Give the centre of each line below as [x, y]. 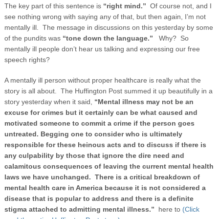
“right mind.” [124, 6]
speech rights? [27, 59]
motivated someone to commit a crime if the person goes [99, 123]
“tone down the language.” [110, 38]
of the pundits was [33, 38]
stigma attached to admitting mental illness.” [80, 209]
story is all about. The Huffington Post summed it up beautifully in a [108, 91]
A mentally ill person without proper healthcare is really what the [102, 80]
